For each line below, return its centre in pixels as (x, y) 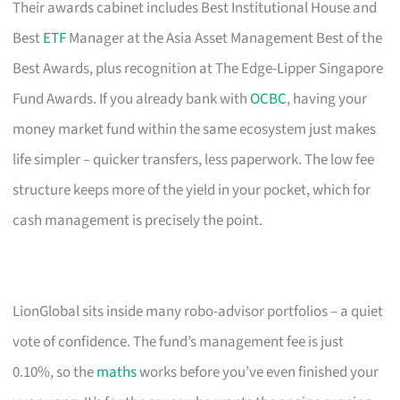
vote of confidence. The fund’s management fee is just (179, 342)
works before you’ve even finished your (258, 372)
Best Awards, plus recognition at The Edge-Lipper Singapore (198, 68)
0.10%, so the (55, 372)
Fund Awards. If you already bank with (132, 99)
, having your (327, 99)
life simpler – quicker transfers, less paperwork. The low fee (194, 159)
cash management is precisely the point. (138, 220)
